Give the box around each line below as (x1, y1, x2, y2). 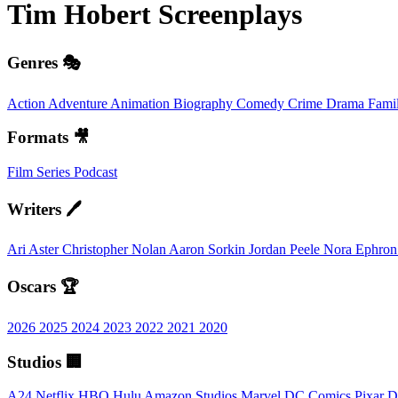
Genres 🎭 (7, 52, 81, 72)
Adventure (48, 95, 110, 111)
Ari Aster (7, 242, 62, 258)
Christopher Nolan (62, 242, 169, 258)
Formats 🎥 (7, 128, 90, 147)
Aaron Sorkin (169, 242, 249, 258)
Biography (173, 95, 236, 111)
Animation (110, 95, 173, 111)
